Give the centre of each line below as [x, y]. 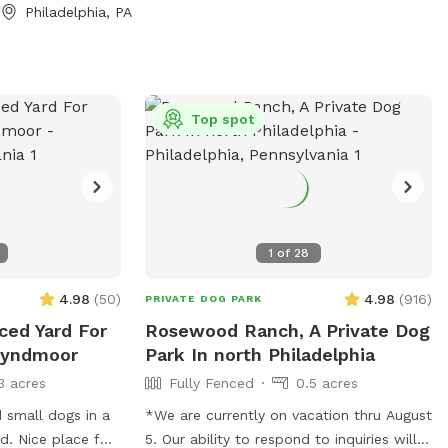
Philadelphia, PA [79, 11]
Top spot [222, 118]
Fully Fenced [211, 382]
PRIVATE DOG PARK [203, 298]
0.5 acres [326, 382]
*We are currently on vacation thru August [288, 414]
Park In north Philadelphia [259, 354]
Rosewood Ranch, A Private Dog [287, 330]
